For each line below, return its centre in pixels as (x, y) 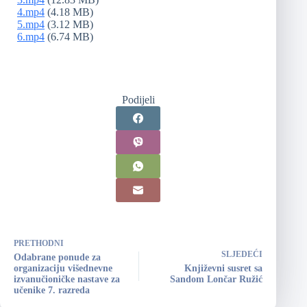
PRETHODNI (39, 243)
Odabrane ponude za (57, 257)
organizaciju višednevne (63, 268)
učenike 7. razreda (52, 290)
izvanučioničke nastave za (67, 279)
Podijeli (138, 99)
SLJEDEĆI (242, 254)
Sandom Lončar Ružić (217, 279)
